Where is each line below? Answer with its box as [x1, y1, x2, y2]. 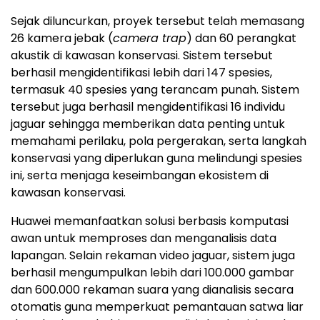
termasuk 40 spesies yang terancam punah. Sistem [11, 81, 299, 98]
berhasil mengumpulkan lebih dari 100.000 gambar [11, 264, 294, 281]
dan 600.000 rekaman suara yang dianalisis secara [11, 281, 294, 298]
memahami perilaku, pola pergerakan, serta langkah [11, 132, 306, 149]
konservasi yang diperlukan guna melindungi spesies [11, 149, 302, 166]
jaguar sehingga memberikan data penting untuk [11, 115, 285, 132]
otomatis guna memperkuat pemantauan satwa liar [11, 298, 304, 315]
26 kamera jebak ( [11, 29, 113, 46]
